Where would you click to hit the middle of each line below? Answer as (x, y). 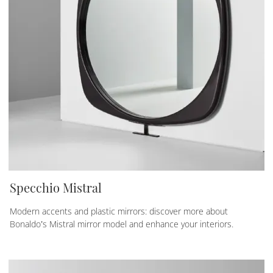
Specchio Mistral (56, 187)
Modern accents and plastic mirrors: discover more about (119, 211)
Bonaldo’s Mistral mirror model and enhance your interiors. (122, 224)
